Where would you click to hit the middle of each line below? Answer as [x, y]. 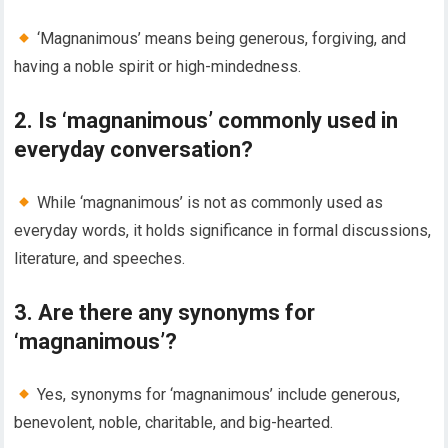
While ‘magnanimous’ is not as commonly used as [207, 203]
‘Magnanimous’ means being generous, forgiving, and [219, 39]
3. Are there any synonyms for [165, 313]
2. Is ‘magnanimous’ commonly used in [206, 121]
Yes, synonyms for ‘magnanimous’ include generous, [216, 395]
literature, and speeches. [100, 259]
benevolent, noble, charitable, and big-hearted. [174, 423]
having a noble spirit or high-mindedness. [158, 67]
